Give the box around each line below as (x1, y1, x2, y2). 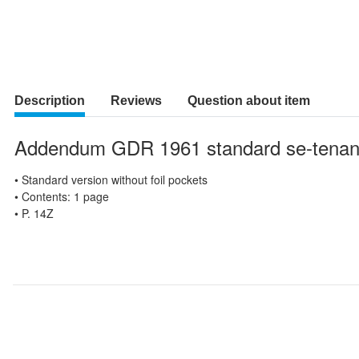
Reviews (111, 94, 162, 107)
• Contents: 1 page (14, 188, 109, 204)
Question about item (188, 94, 310, 107)
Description (14, 94, 85, 107)
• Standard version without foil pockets (14, 171, 208, 188)
